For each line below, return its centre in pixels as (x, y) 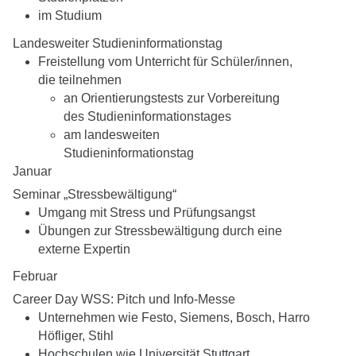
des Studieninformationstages (147, 116)
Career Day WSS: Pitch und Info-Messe (124, 300)
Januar (32, 171)
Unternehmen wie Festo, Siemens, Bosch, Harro (174, 318)
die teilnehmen (80, 79)
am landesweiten (112, 134)
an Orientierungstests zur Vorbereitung (172, 98)
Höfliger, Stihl (76, 336)
